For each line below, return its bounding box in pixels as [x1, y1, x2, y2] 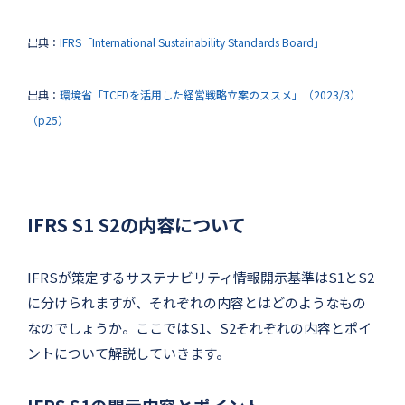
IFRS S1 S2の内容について [27, 211, 246, 238]
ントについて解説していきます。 [27, 343, 230, 363]
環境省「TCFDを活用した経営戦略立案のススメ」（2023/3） [60, 86, 361, 102]
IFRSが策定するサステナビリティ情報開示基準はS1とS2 [27, 267, 374, 287]
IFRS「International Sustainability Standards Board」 [60, 33, 325, 50]
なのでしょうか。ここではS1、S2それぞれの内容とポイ [27, 317, 372, 337]
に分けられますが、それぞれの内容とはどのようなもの [27, 292, 366, 312]
